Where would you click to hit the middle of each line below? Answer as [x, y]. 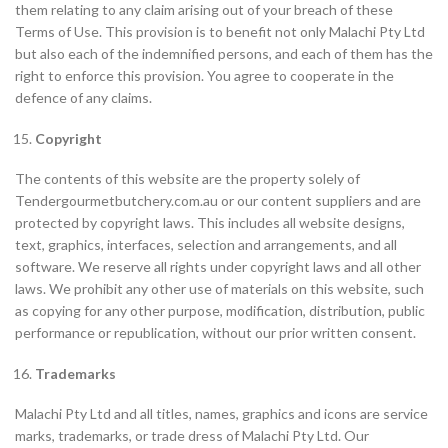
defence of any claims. [83, 97]
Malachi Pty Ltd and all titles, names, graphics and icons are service [221, 413]
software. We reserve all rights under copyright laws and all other [218, 266]
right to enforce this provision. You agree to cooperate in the [204, 75]
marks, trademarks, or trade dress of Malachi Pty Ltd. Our [192, 435]
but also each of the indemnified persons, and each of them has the [224, 53]
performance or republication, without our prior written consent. [215, 332]
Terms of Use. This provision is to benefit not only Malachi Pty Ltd [220, 31]
